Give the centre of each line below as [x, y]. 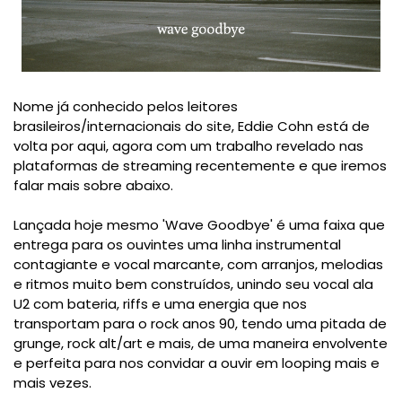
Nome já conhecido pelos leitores [126, 107]
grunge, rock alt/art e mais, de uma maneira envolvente [201, 344]
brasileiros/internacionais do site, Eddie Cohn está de [192, 127]
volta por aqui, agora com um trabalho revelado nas [188, 146]
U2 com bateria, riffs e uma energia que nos [160, 304]
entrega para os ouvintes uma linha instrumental [177, 245]
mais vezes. [54, 383]
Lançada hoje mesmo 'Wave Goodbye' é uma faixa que [199, 225]
